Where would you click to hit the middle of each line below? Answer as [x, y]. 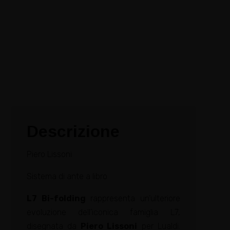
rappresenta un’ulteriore [135, 198]
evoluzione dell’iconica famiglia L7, [103, 212]
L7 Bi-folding [56, 198]
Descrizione [73, 131]
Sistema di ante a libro [67, 176]
